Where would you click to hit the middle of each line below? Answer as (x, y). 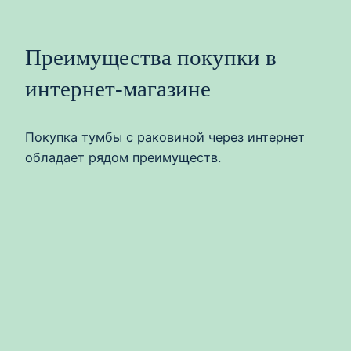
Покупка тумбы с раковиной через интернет (165, 138)
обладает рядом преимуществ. (123, 158)
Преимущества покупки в (151, 58)
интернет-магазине (118, 89)
